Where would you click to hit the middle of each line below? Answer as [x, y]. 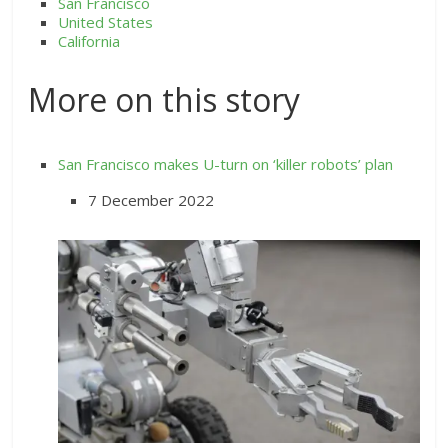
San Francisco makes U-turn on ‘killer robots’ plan [226, 163]
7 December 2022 [151, 199]
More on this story [164, 99]
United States [106, 21]
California [89, 40]
